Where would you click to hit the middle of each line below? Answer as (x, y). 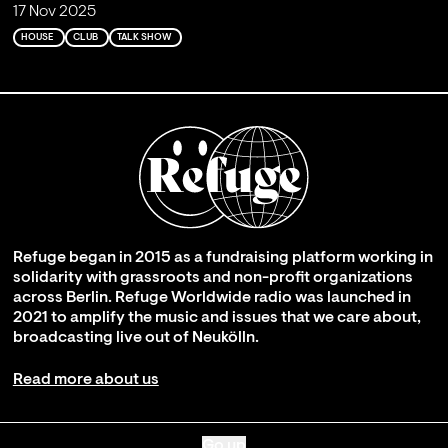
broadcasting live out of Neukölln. (135, 337)
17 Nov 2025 (54, 11)
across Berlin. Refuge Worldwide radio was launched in (211, 297)
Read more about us (85, 380)
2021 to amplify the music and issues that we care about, (216, 317)
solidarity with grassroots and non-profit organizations (212, 277)
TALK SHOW (143, 37)
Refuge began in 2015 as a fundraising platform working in (222, 257)
